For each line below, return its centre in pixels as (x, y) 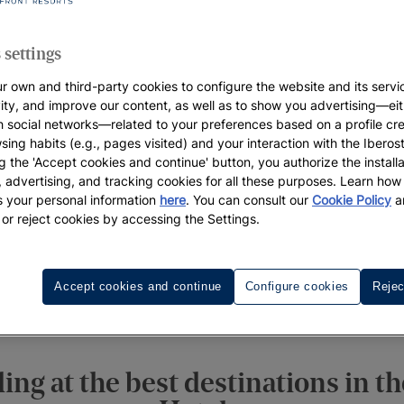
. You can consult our (249, 200)
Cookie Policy (352, 200)
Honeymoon (200, 298)
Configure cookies (297, 287)
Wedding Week (307, 298)
